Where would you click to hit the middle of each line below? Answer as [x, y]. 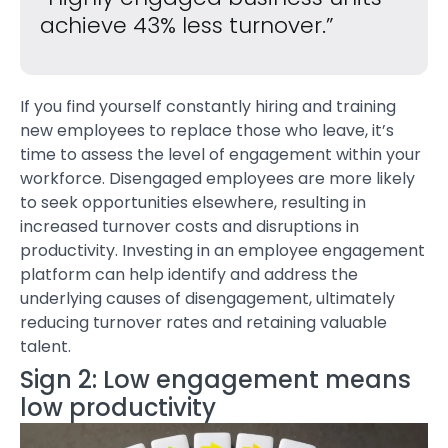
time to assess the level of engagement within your [220, 154]
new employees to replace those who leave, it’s [207, 130]
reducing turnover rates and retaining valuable [203, 322]
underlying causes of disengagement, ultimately [207, 298]
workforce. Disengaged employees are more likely [217, 178]
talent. [45, 346]
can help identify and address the [224, 274]
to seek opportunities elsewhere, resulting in [193, 202]
